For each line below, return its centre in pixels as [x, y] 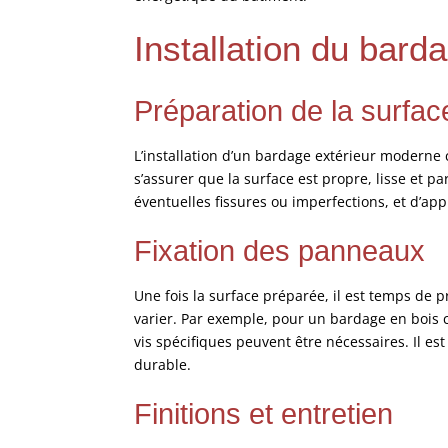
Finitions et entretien [264, 413]
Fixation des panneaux [280, 250]
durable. [163, 364]
